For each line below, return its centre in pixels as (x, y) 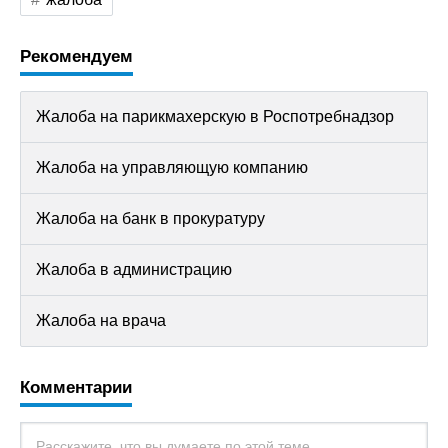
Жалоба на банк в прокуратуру (150, 218)
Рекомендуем (76, 56)
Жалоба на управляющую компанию (172, 167)
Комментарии (76, 387)
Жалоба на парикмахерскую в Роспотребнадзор (215, 116)
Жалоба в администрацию (134, 269)
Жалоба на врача (101, 320)
